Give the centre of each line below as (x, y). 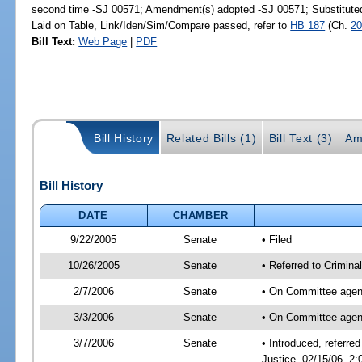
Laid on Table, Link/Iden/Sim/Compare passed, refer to (161, 25)
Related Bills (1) (211, 139)
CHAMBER (201, 215)
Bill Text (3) (301, 139)
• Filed (276, 239)
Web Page (103, 41)
